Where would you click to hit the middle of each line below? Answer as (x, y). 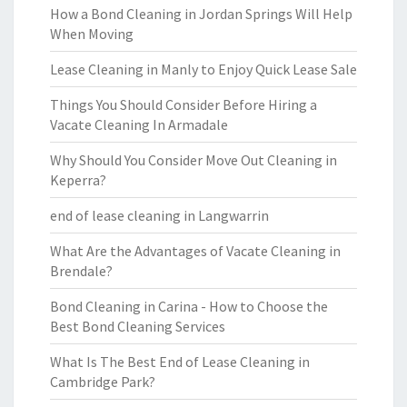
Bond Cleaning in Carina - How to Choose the (189, 306)
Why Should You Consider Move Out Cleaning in (194, 160)
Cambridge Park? (103, 382)
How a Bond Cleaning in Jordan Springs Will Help (201, 14)
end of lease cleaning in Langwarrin (159, 215)
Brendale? (81, 271)
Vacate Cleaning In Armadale (139, 124)
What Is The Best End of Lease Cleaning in (180, 362)
